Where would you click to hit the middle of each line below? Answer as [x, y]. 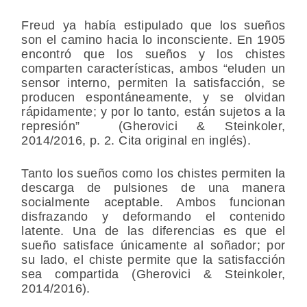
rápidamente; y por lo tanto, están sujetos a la [153, 112]
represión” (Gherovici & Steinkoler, [153, 126]
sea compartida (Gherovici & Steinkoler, [153, 274]
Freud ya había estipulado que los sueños [153, 26]
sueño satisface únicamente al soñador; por [153, 246]
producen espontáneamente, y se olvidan [153, 98]
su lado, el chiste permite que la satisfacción [153, 260]
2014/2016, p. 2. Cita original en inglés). [136, 141]
